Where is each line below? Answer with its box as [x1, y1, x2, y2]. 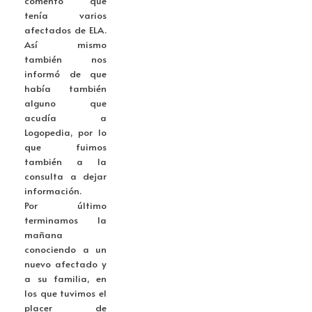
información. [24, 184, 81, 198]
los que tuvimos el [24, 286, 107, 300]
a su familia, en [24, 272, 107, 286]
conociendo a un [24, 242, 107, 256]
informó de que [24, 67, 107, 81]
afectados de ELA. [24, 23, 107, 37]
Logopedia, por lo [24, 125, 107, 139]
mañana [24, 228, 63, 242]
